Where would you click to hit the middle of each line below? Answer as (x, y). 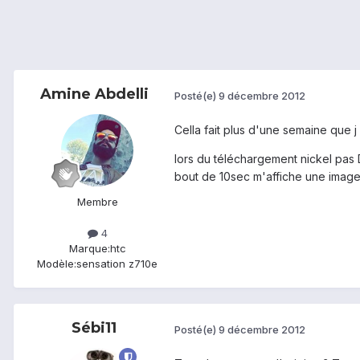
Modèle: (57, 264)
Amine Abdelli (94, 94)
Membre (97, 202)
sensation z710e (117, 264)
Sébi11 (94, 328)
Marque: (89, 249)
